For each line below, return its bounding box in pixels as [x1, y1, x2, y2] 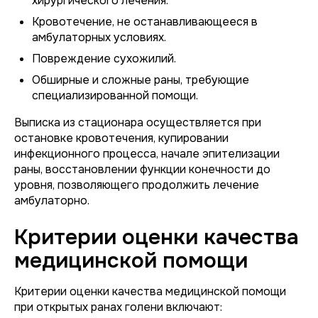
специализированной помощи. [32, 88, 198, 103]
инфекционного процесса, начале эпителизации [14, 146, 280, 161]
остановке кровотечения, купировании [14, 131, 229, 146]
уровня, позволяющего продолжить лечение [14, 177, 259, 192]
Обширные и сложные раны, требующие [32, 72, 249, 87]
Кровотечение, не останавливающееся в [32, 14, 258, 29]
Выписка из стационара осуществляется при [14, 115, 261, 130]
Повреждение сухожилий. [32, 51, 176, 66]
